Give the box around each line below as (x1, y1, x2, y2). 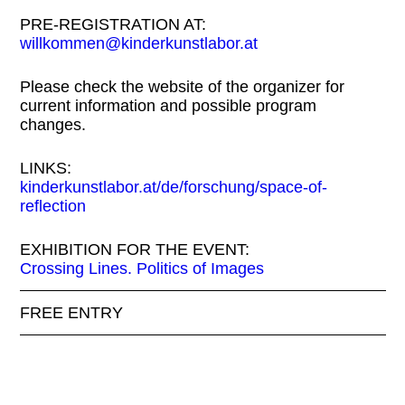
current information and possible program (19, 96, 316, 115)
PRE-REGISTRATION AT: (19, 14, 206, 33)
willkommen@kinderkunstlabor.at (19, 33, 258, 52)
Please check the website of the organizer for (19, 77, 344, 96)
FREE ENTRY (19, 303, 123, 322)
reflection (19, 196, 86, 215)
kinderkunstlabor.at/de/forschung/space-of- (19, 177, 327, 196)
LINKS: (19, 158, 71, 177)
